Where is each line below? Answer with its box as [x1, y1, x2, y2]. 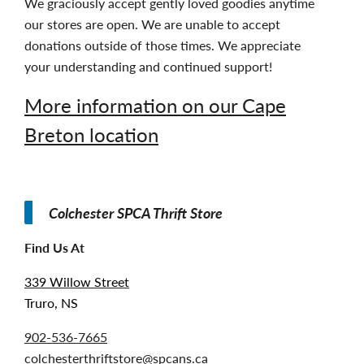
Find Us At [24, 238, 84, 258]
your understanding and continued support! [24, 57, 275, 76]
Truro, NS [24, 293, 78, 313]
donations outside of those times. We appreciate [24, 36, 301, 55]
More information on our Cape [24, 91, 286, 119]
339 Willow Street [24, 272, 129, 292]
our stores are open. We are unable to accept [24, 15, 280, 34]
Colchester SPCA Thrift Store [49, 201, 223, 224]
